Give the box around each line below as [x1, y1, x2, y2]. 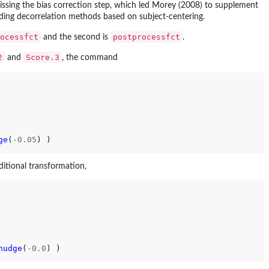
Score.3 [26, 52, 59, 62]
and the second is [41, 32, 110, 41]
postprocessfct [113, 32, 180, 41]
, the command [62, 53, 118, 62]
